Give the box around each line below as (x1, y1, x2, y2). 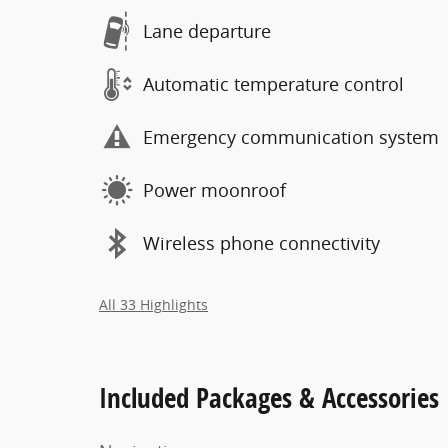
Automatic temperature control (143, 72, 404, 96)
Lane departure (143, 19, 271, 43)
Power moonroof (143, 178, 286, 202)
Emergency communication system (143, 125, 439, 149)
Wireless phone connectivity (143, 231, 380, 255)
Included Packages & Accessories (99, 378, 439, 416)
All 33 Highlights (99, 295, 208, 314)
